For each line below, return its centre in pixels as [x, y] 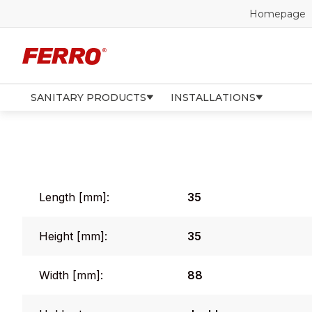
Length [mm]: [74, 197]
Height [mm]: [73, 236]
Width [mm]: [71, 275]
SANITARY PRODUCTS [88, 97]
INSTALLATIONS [213, 97]
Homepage [278, 14]
